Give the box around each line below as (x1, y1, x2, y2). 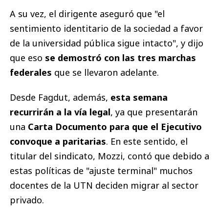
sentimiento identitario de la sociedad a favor (10, 22, 203, 35)
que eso (10, 52, 45, 64)
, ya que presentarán (110, 106, 197, 118)
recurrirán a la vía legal (10, 106, 110, 118)
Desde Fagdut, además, (10, 91, 110, 104)
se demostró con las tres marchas (45, 52, 196, 64)
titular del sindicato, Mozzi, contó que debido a (10, 150, 209, 162)
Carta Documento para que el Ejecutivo (28, 121, 202, 133)
